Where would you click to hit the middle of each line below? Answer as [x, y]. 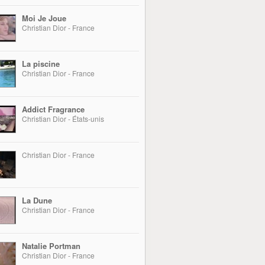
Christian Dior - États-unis [63, 119]
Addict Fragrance [53, 109]
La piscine [41, 64]
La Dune [37, 200]
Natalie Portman [51, 246]
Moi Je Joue [44, 18]
